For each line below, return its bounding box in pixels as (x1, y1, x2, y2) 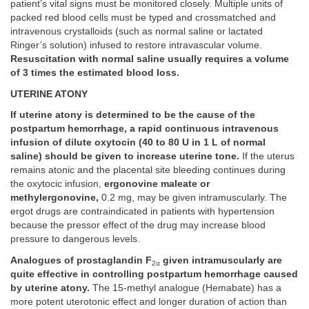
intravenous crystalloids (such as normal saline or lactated (10, 26, 263, 37)
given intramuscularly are (163, 255, 282, 266)
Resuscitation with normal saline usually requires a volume (10, 54, 289, 65)
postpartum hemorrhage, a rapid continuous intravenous (10, 123, 279, 134)
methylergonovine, (10, 192, 99, 203)
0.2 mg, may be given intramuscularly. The (99, 192, 287, 203)
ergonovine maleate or (104, 179, 210, 190)
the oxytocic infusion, (10, 179, 104, 190)
